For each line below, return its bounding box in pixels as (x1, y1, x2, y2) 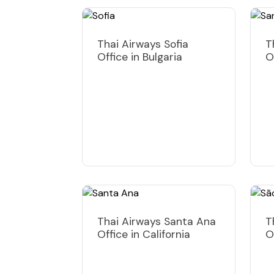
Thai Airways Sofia (97, 37, 188, 51)
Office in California (97, 227, 190, 241)
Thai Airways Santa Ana (97, 214, 216, 228)
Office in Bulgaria (97, 50, 182, 64)
